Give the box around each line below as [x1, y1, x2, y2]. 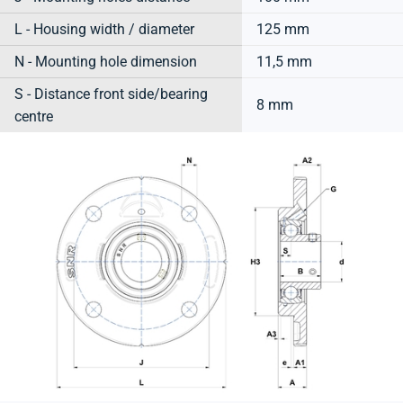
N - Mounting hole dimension [14, 52, 197, 70]
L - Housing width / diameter [14, 20, 194, 38]
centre [14, 107, 53, 125]
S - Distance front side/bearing [14, 85, 208, 103]
